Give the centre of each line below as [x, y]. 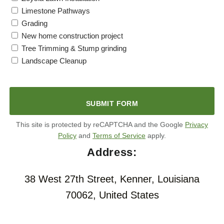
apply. [156, 135]
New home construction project [72, 36]
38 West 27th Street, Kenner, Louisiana [112, 179]
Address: [112, 152]
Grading [34, 23]
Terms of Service [119, 135]
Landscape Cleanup [54, 61]
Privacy [196, 124]
